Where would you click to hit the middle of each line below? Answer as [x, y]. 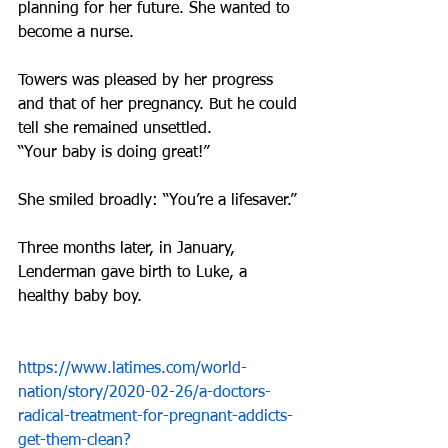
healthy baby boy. [80, 297]
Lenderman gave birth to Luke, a [135, 273]
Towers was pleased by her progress [148, 81]
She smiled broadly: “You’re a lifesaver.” [157, 201]
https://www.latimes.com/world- [132, 369]
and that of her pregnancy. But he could [160, 105]
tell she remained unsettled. [115, 129]
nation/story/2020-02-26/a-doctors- [144, 393]
